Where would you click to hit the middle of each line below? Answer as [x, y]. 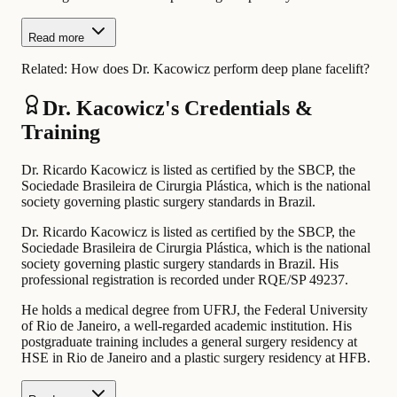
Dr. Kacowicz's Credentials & [178, 109]
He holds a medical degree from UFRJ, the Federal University [195, 310]
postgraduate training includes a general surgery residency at [189, 342]
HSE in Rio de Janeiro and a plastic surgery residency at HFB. [196, 358]
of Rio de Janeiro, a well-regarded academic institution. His [187, 326]
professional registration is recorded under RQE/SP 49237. [185, 280]
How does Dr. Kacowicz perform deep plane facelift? [220, 68]
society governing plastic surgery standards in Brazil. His [180, 264]
